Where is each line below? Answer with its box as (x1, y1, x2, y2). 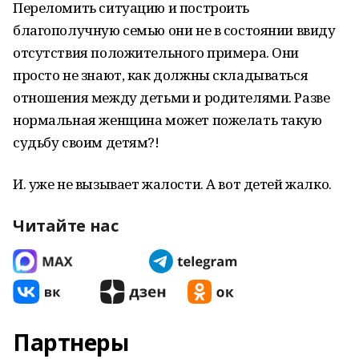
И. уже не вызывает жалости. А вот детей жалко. (13, 175, 332, 193)
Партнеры (13, 327, 129, 357)
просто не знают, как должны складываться (13, 66, 309, 84)
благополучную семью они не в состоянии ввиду (13, 21, 336, 39)
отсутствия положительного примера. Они (13, 43, 300, 62)
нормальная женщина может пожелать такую (13, 111, 322, 129)
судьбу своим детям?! (13, 133, 159, 151)
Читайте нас (13, 215, 119, 236)
